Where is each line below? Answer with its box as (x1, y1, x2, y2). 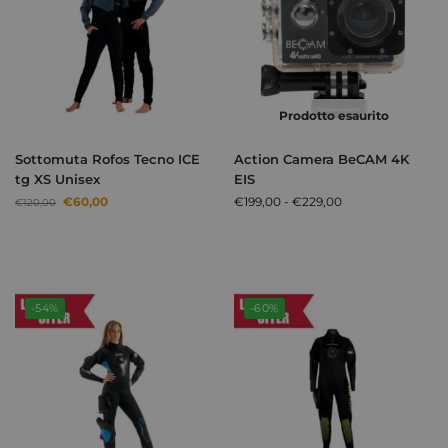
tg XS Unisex (15, 171, 100, 188)
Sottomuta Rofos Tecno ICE (15, 151, 200, 168)
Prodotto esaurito (278, 108, 389, 124)
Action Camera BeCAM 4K (234, 151, 409, 168)
